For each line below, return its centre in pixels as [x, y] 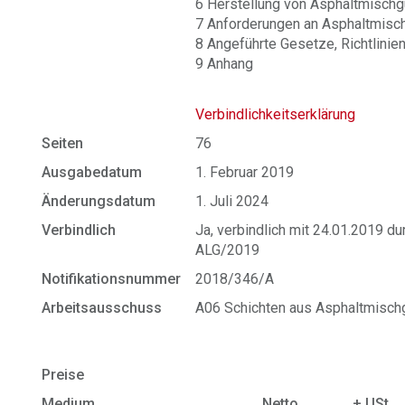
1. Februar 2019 [245, 172]
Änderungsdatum [99, 201]
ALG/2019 [228, 250]
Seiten [63, 143]
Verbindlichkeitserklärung [276, 114]
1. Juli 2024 [232, 201]
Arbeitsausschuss [102, 308]
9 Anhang [225, 64]
